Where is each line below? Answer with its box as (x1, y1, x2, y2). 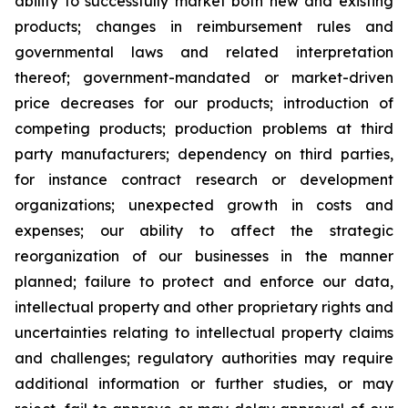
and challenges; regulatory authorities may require (15, 349, 393, 367)
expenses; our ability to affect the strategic (15, 221, 393, 240)
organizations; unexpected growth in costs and (15, 196, 393, 214)
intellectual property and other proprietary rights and (15, 298, 393, 316)
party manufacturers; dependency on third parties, (15, 145, 393, 163)
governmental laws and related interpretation (15, 43, 393, 61)
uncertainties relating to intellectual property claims (15, 323, 393, 342)
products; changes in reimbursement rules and (15, 17, 393, 36)
